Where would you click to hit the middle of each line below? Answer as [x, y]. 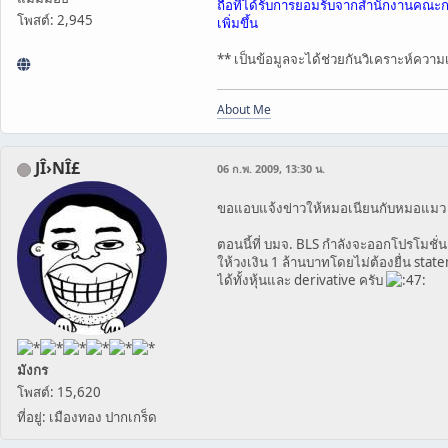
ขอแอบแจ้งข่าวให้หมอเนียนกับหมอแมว [331, 207]
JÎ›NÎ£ [57, 167]
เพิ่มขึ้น [237, 22]
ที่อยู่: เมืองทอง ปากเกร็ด [87, 416]
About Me [244, 109]
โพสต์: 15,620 [59, 391]
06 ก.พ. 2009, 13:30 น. [271, 168]
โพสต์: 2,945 [55, 19]
